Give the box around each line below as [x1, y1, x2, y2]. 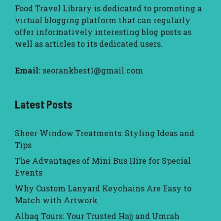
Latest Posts [15, 98, 73, 111]
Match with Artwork [15, 195, 98, 206]
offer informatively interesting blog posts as [15, 27, 191, 37]
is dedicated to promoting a [92, 3, 202, 14]
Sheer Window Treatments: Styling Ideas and [15, 128, 194, 139]
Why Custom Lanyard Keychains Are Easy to [15, 183, 191, 194]
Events [15, 167, 42, 178]
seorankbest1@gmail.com [42, 65, 143, 76]
